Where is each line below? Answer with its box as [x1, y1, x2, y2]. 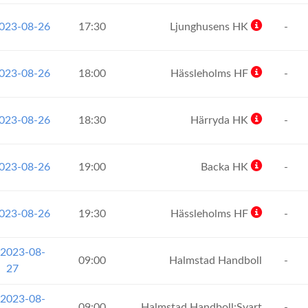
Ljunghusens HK [170, 21, 251, 32]
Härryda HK [190, 115, 251, 126]
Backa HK [201, 162, 251, 173]
